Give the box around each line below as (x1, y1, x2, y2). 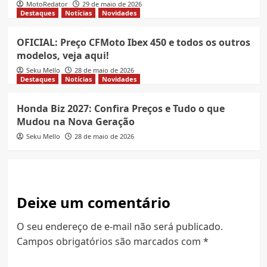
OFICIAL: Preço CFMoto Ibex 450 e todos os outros (16, 36, 250, 49)
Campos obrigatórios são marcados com (16, 235, 203, 249)
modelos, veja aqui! (16, 49, 109, 63)
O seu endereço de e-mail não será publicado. (16, 220, 223, 234)
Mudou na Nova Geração (16, 115, 135, 129)
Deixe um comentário (16, 193, 170, 213)
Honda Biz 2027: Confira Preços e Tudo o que (16, 102, 225, 116)
